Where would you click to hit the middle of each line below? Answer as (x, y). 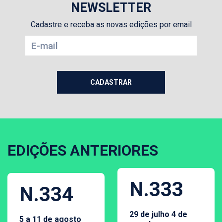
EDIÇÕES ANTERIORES (83, 151)
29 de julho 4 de (158, 215)
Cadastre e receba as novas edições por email (111, 25)
